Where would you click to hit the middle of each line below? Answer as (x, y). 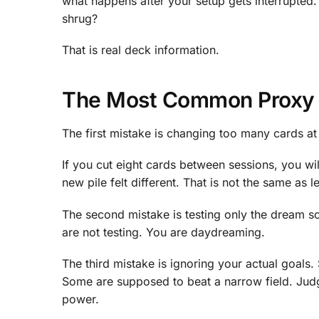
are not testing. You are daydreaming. (163, 232)
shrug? (80, 18)
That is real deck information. (141, 49)
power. (80, 299)
